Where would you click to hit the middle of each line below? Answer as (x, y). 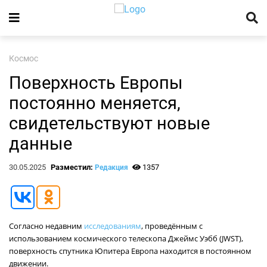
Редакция (111, 167)
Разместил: (72, 167)
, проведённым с (172, 226)
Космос (24, 59)
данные (41, 144)
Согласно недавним (46, 226)
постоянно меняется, (95, 103)
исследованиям (113, 226)
